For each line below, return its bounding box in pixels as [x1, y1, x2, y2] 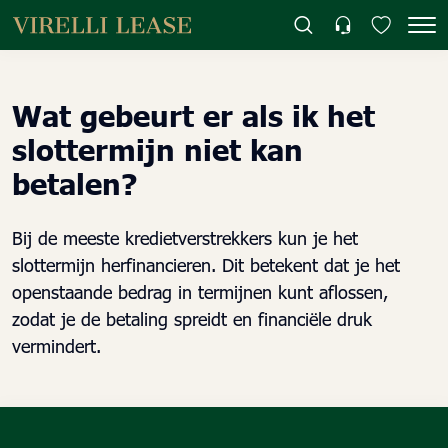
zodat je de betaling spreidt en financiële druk [12, 306, 372, 330]
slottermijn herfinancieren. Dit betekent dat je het [12, 252, 400, 276]
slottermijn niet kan [12, 129, 303, 167]
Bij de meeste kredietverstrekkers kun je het [12, 225, 358, 249]
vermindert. [12, 333, 101, 357]
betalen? [12, 163, 137, 201]
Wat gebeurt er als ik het [12, 95, 375, 133]
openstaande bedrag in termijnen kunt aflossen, [12, 279, 388, 303]
